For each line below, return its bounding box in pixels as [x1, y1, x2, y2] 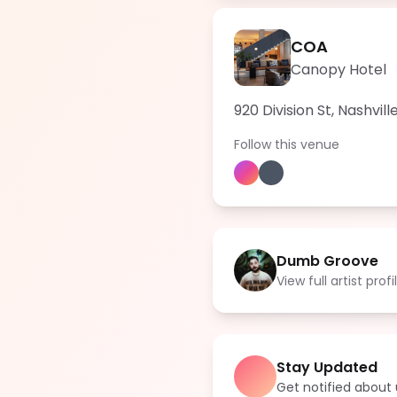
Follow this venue [234, 136, 339, 153]
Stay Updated [276, 357, 378, 378]
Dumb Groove [276, 251, 378, 271]
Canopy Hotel [291, 59, 386, 80]
